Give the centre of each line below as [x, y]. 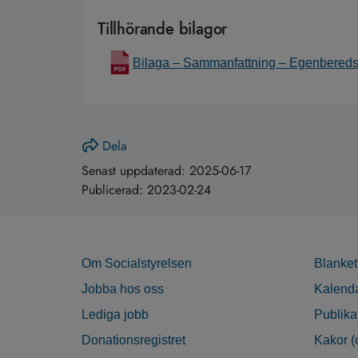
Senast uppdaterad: [135, 171]
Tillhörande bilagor [163, 30]
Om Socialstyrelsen [137, 264]
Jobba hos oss [123, 289]
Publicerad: [114, 190]
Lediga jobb [115, 315]
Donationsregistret [133, 340]
